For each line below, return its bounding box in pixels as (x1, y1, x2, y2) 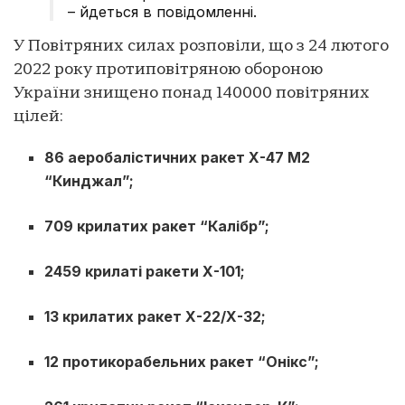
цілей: (14, 108, 63, 126)
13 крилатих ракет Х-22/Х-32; (44, 306, 267, 325)
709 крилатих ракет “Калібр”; (44, 216, 270, 235)
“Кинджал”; (44, 171, 135, 190)
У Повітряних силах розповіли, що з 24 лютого (14, 37, 389, 55)
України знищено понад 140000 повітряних (14, 84, 370, 102)
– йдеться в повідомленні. (68, 2, 257, 21)
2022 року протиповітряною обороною (14, 61, 323, 79)
